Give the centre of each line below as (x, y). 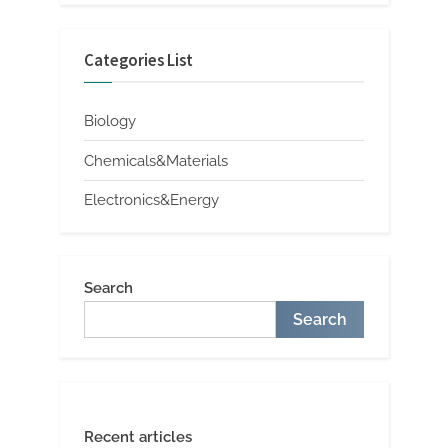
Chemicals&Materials (156, 160)
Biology (110, 121)
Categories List (138, 60)
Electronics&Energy (151, 199)
